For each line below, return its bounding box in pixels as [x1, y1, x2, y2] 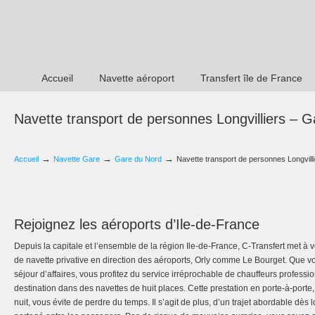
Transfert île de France [200, 72, 302, 84]
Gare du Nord [115, 155, 162, 163]
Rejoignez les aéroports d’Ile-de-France [14, 217, 259, 232]
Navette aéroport [99, 72, 174, 84]
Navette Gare [53, 155, 100, 163]
